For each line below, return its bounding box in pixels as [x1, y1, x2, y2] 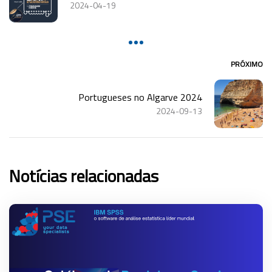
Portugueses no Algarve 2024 [78, 89, 202, 104]
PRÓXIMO [231, 58, 263, 70]
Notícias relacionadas [9, 162, 158, 189]
